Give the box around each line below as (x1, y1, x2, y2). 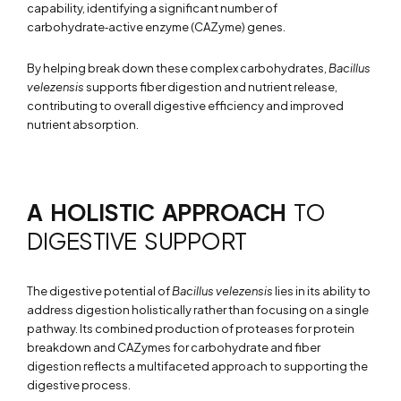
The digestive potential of (27, 283, 172, 298)
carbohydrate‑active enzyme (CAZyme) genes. (27, 19, 286, 34)
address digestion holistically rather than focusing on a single (27, 302, 369, 317)
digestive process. (27, 377, 131, 392)
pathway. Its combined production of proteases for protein (27, 320, 354, 336)
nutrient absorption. (27, 116, 139, 132)
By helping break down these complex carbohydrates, (27, 60, 328, 75)
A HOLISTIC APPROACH (27, 197, 286, 226)
